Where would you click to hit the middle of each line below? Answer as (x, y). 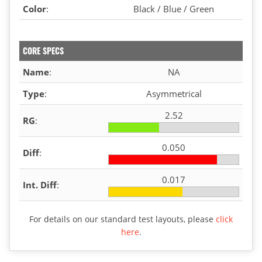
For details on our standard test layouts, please (123, 219)
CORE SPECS (43, 50)
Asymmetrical (174, 93)
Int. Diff (40, 185)
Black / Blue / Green (174, 8)
